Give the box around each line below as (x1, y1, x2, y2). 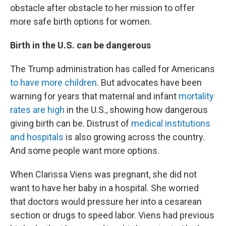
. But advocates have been (97, 77, 202, 88)
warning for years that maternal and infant (10, 91, 179, 101)
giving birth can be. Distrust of (10, 118, 131, 129)
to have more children (10, 77, 97, 88)
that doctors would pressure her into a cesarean (10, 196, 202, 207)
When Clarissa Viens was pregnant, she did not (10, 169, 197, 180)
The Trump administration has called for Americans (10, 64, 215, 74)
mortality (179, 91, 214, 101)
